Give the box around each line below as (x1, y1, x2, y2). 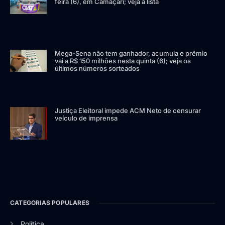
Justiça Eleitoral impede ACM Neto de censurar (55, 106, 201, 115)
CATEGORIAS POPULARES (10, 199, 89, 207)
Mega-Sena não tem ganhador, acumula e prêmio (55, 49, 208, 57)
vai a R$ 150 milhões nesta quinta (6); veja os (55, 56, 191, 65)
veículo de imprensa (55, 114, 118, 123)
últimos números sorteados (55, 64, 140, 72)
